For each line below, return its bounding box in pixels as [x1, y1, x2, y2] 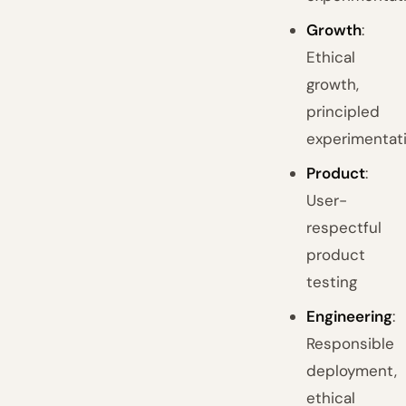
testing [306, 272, 358, 292]
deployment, [306, 361, 398, 381]
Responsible [306, 333, 395, 353]
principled [306, 101, 381, 121]
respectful [306, 217, 382, 237]
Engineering [306, 306, 393, 326]
